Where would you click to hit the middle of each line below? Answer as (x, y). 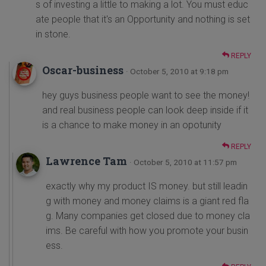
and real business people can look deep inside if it (145, 110)
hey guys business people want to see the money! (146, 96)
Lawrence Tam (86, 161)
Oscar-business (84, 70)
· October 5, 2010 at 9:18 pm (177, 72)
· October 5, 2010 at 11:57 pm (183, 162)
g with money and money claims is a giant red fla (147, 201)
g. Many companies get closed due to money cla (148, 216)
